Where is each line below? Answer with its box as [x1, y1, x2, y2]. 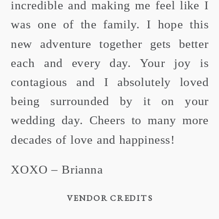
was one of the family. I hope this [11, 18, 209, 32]
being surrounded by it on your [11, 94, 209, 109]
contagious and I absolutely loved [11, 75, 209, 89]
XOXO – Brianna [11, 163, 103, 177]
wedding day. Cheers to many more [11, 113, 209, 128]
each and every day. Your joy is [11, 56, 209, 70]
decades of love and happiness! [11, 132, 175, 147]
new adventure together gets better [11, 37, 209, 51]
